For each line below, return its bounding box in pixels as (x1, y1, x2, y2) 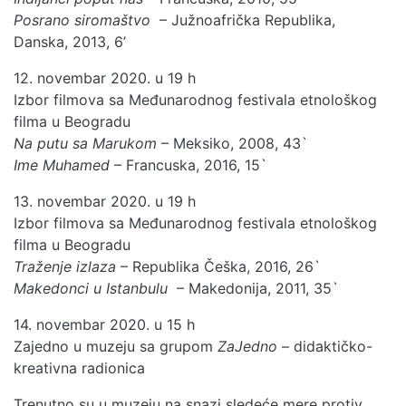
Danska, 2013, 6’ (14, 32, 126, 51)
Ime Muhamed (14, 155, 110, 174)
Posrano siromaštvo (14, 10, 150, 29)
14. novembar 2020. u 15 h (14, 314, 199, 333)
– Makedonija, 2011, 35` (172, 278, 339, 297)
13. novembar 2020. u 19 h (14, 191, 200, 210)
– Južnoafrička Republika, (150, 10, 335, 29)
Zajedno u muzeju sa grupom (14, 336, 217, 355)
